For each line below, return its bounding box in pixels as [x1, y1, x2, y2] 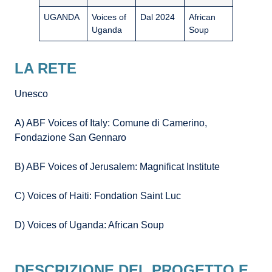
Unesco [15, 89, 48, 100]
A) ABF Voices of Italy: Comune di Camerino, [15, 118, 207, 129]
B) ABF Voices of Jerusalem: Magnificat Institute [15, 161, 220, 172]
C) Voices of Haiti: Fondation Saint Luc [15, 191, 181, 202]
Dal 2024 [140, 12, 175, 22]
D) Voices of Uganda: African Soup [15, 220, 164, 231]
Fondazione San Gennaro [15, 132, 126, 143]
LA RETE [15, 60, 76, 77]
